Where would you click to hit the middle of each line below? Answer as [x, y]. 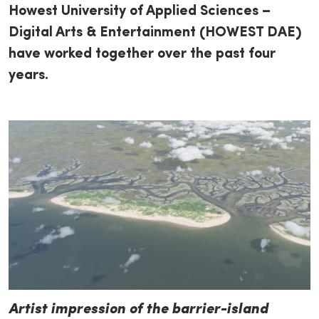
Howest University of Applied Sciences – [140, 11]
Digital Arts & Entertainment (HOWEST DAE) [155, 33]
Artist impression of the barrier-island [138, 310]
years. [28, 75]
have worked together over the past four [142, 54]
